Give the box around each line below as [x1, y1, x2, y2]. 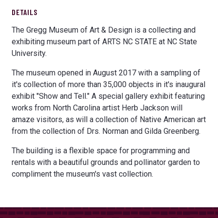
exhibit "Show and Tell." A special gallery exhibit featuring [12, 91, 205, 101]
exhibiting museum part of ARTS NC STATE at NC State [12, 36, 197, 46]
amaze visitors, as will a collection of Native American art [12, 114, 206, 124]
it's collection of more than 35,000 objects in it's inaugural [12, 79, 205, 89]
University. [12, 48, 47, 58]
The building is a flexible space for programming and [12, 145, 190, 155]
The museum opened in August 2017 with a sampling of [12, 68, 200, 77]
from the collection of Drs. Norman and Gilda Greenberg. [12, 126, 200, 136]
